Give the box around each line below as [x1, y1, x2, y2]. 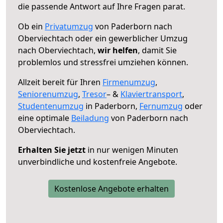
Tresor [82, 88, 107, 100]
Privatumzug [45, 20, 93, 32]
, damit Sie [138, 44, 177, 56]
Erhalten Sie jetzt [18, 144, 86, 155]
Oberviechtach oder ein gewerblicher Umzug [18, 32, 188, 44]
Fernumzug [139, 100, 183, 111]
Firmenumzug [103, 76, 155, 88]
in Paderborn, [84, 100, 139, 111]
